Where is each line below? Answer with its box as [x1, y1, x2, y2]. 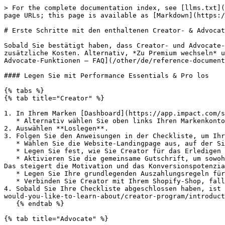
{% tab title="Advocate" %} [4, 215, 108, 222]
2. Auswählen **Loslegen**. [4, 125, 108, 132]
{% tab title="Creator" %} [4, 94, 104, 102]
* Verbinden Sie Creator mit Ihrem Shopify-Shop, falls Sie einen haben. [4, 177, 16, 185]
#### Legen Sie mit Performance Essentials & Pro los [4, 72, 209, 79]
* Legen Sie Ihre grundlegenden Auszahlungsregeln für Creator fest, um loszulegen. [4, 170, 16, 177]
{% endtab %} [4, 200, 16, 207]
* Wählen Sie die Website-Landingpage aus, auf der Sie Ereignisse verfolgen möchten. [4, 140, 16, 147]
